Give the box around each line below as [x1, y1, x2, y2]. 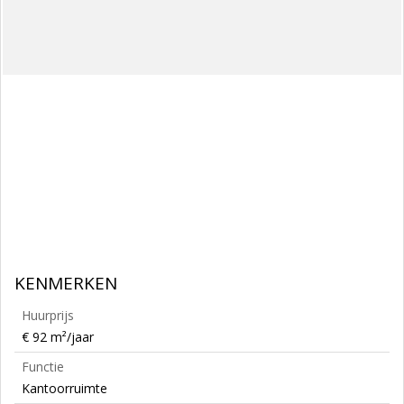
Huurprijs [22, 307, 74, 324]
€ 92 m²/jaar [22, 328, 94, 345]
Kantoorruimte [22, 380, 107, 397]
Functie [22, 358, 64, 375]
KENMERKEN [14, 271, 117, 295]
